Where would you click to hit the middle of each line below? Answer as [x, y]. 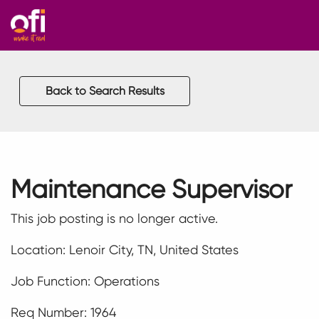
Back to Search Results [105, 90]
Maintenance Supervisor [151, 188]
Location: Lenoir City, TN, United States [125, 249]
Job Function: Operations [85, 281]
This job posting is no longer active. [114, 218]
